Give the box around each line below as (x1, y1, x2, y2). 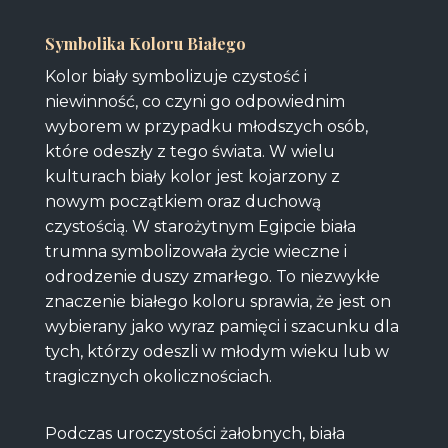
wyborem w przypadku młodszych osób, (44, 116, 368, 136)
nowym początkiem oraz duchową (44, 191, 321, 211)
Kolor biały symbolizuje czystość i (44, 66, 307, 86)
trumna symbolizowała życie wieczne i (44, 241, 347, 261)
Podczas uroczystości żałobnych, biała (44, 423, 345, 443)
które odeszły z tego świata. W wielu (44, 141, 335, 161)
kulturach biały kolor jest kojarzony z (44, 166, 340, 186)
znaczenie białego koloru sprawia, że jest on (44, 291, 391, 311)
